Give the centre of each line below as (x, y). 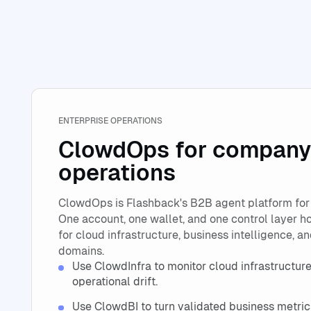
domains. (81, 251)
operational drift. (115, 282)
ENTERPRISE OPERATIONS (110, 121)
